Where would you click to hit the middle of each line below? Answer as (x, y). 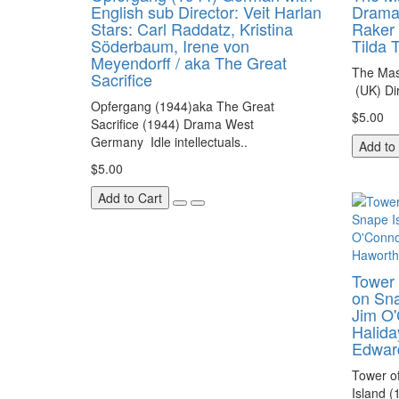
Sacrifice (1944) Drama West (172, 124)
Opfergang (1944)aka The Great (183, 106)
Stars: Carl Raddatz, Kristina (192, 28)
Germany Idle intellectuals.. (169, 142)
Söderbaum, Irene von (170, 45)
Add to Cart (130, 198)
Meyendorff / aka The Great (189, 62)
